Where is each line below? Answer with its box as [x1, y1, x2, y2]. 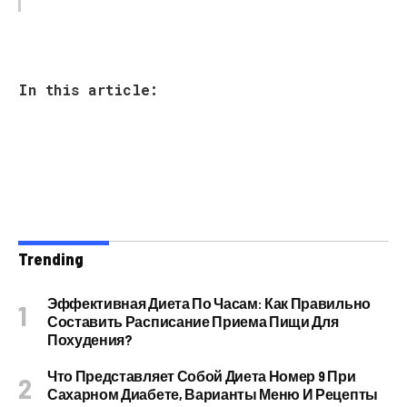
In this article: [18, 80, 158, 99]
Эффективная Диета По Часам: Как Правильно [47, 294, 371, 312]
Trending [18, 249, 84, 269]
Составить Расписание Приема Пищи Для [47, 313, 339, 330]
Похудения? [47, 331, 133, 348]
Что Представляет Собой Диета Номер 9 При [47, 367, 356, 384]
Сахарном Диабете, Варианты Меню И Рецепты [47, 385, 378, 402]
